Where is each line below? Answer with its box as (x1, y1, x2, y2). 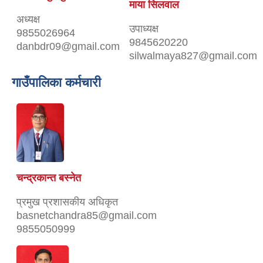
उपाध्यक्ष (129, 22, 159, 35)
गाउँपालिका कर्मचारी (12, 75, 101, 90)
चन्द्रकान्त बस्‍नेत (16, 171, 81, 184)
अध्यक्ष (16, 13, 40, 25)
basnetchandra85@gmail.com (16, 209, 157, 221)
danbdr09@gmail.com (16, 40, 120, 52)
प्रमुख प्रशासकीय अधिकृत (16, 195, 118, 208)
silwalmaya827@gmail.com (129, 49, 257, 62)
